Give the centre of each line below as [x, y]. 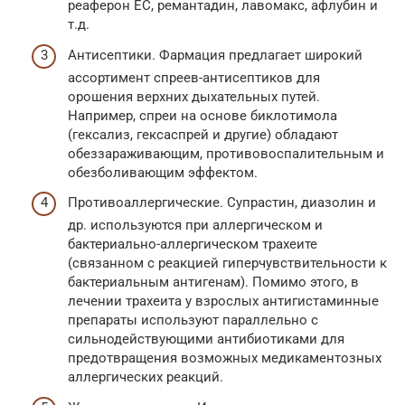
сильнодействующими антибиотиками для [206, 339]
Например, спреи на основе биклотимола [202, 115]
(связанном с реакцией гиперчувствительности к [227, 264]
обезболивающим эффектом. [163, 172]
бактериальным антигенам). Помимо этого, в [213, 283]
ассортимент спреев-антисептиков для [194, 77]
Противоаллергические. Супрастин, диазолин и [222, 203]
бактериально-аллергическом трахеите [193, 245]
